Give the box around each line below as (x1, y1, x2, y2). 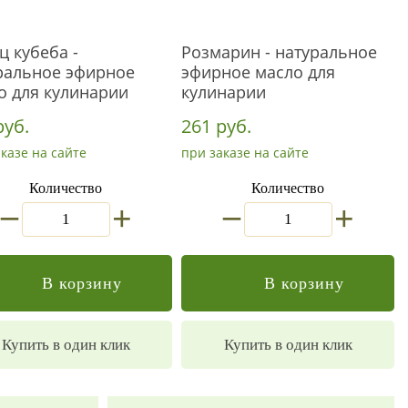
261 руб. (181, 114, 251, 138)
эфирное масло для (181, 61, 335, 83)
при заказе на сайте (181, 144, 309, 161)
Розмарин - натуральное (181, 41, 377, 63)
